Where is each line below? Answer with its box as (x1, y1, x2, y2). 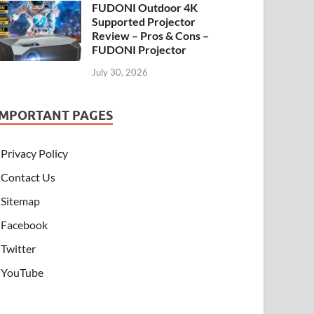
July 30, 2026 (92, 66, 149, 78)
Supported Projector (92, 15, 196, 29)
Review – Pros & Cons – (92, 29, 210, 43)
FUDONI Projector (92, 43, 187, 57)
